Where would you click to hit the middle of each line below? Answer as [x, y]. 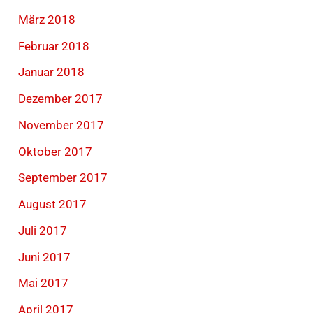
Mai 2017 [44, 283]
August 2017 [53, 204]
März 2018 [47, 19]
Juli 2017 [43, 230]
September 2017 [63, 178]
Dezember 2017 [61, 99]
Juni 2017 [45, 257]
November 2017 [61, 125]
